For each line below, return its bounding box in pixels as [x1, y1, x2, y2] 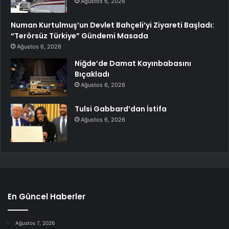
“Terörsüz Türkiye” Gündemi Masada [11, 30, 148, 41]
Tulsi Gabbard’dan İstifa [75, 103, 167, 114]
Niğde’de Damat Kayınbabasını [75, 58, 191, 68]
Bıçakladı [75, 68, 109, 79]
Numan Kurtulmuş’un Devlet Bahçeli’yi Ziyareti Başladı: [11, 19, 214, 30]
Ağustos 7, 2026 [15, 219, 55, 226]
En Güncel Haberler [8, 191, 85, 202]
